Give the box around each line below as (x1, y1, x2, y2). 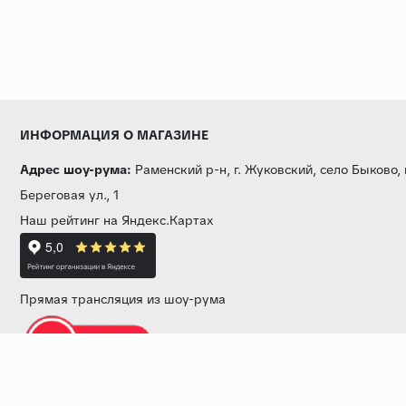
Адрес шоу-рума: (20, 160, 131, 178)
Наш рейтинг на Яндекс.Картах (20, 211, 214, 228)
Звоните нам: (20, 376, 107, 393)
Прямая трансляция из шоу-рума (20, 290, 226, 307)
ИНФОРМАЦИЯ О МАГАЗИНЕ (20, 126, 208, 143)
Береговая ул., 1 (20, 186, 119, 203)
